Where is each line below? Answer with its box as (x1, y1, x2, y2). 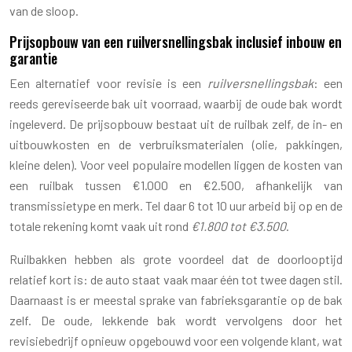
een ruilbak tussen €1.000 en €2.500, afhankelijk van (9, 177, 343, 192)
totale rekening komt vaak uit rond (9, 218, 191, 233)
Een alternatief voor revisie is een (9, 75, 207, 90)
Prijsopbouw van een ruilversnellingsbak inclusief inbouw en (9, 31, 342, 52)
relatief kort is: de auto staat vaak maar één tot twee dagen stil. (9, 271, 343, 287)
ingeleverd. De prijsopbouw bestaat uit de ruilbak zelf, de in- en (9, 115, 343, 131)
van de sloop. (9, 2, 79, 18)
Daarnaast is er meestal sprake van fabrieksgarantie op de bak (9, 291, 343, 307)
